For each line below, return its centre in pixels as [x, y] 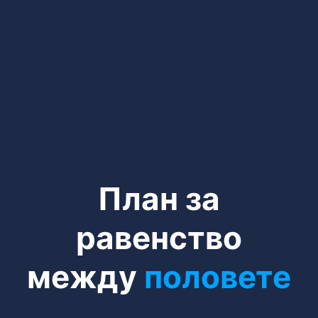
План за [159, 198]
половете [218, 276]
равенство [159, 237]
